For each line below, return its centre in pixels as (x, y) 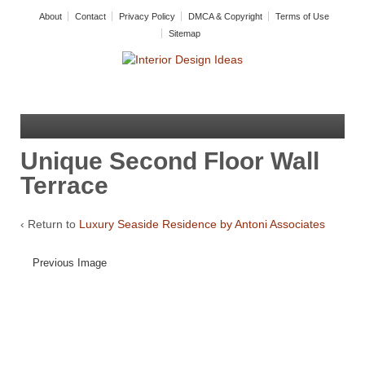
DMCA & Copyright (225, 16)
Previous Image (70, 262)
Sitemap (185, 33)
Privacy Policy (147, 16)
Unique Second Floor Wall (170, 161)
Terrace (64, 185)
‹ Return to (50, 224)
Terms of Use (302, 16)
